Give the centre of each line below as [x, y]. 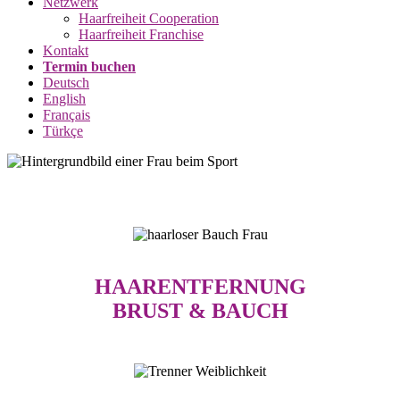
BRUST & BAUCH [200, 310]
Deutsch [66, 83]
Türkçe [63, 131]
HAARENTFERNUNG [200, 286]
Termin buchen [89, 67]
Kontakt [66, 50]
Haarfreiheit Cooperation [149, 18]
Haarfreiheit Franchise [141, 34]
